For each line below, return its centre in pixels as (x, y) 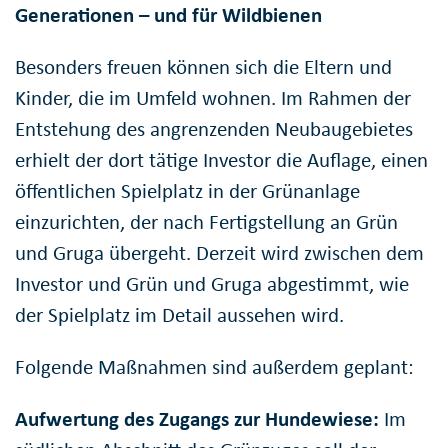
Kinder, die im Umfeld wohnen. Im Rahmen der (213, 98)
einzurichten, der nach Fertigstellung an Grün (206, 222)
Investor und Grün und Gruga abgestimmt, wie (212, 284)
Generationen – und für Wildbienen (168, 15)
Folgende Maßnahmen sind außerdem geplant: (214, 367)
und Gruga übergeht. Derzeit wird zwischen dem (219, 253)
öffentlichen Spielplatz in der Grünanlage (187, 191)
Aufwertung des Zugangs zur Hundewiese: (199, 419)
